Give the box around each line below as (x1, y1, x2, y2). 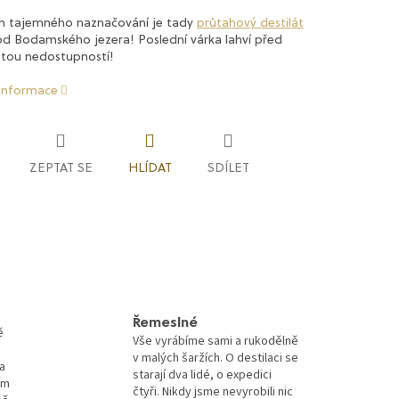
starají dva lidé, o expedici (133, 366, 272, 385)
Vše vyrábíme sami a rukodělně (133, 332, 298, 351)
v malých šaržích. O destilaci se (133, 349, 298, 368)
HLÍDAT (127, 162, 172, 175)
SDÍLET (207, 162, 249, 175)
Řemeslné (133, 316, 198, 331)
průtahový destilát (196, 17, 304, 30)
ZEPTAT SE (28, 162, 93, 175)
